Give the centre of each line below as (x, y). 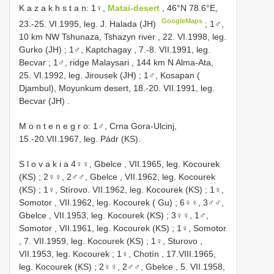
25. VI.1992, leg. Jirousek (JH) (78, 75)
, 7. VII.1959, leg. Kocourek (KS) (81, 241)
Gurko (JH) (40, 49)
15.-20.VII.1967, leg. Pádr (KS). (80, 139)
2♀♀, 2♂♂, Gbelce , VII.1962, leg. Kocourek (129, 176)
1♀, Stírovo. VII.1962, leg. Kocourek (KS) (123, 189)
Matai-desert (135, 8)
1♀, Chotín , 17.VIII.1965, (166, 254)
